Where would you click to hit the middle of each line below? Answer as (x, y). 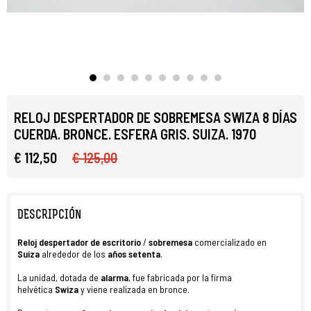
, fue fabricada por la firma (180, 277)
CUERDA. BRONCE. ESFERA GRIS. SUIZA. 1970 (135, 134)
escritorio (121, 242)
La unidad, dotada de (59, 277)
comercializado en (230, 242)
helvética (36, 289)
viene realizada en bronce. (138, 289)
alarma (115, 277)
